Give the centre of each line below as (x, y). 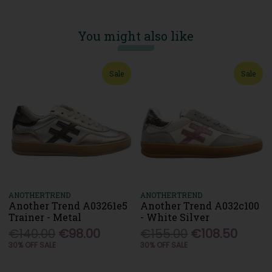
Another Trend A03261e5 (68, 205)
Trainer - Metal (45, 217)
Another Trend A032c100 (200, 205)
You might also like (136, 36)
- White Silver (175, 217)
